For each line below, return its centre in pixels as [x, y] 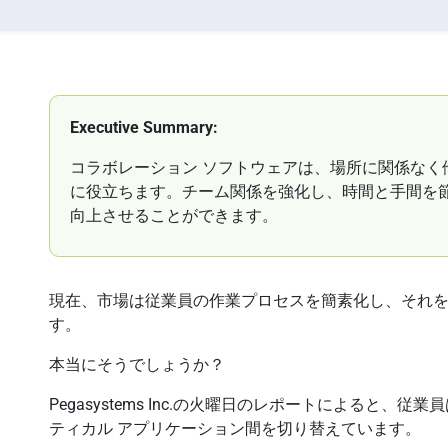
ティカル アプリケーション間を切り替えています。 [235, 428]
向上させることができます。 [174, 215]
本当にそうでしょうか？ [137, 364]
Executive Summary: [144, 127]
